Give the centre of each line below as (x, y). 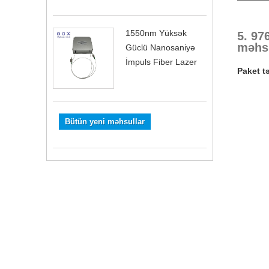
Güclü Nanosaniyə (160, 47)
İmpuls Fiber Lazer (161, 62)
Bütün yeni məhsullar (105, 121)
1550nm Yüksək (156, 33)
